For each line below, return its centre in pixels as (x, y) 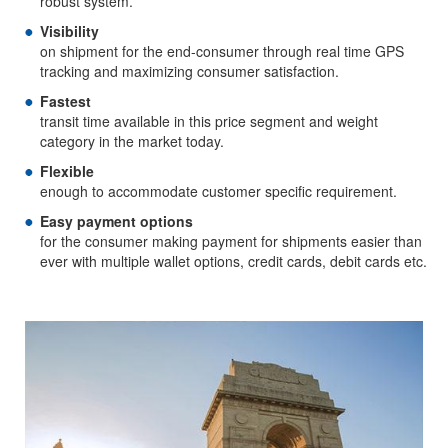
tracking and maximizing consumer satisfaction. (189, 71)
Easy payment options (116, 221)
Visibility (69, 31)
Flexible (67, 171)
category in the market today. (132, 141)
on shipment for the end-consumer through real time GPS (222, 51)
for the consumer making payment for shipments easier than (231, 241)
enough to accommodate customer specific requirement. (218, 191)
